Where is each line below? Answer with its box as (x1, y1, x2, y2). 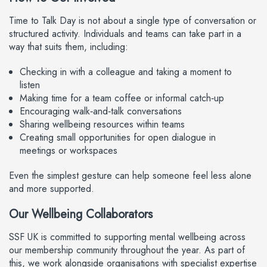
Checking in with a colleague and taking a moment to (20, 65, 232, 79)
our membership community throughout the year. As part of (9, 243, 245, 257)
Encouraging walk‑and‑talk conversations (20, 104, 182, 118)
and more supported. (9, 182, 94, 195)
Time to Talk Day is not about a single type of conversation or (9, 14, 256, 27)
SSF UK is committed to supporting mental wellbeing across (9, 230, 246, 244)
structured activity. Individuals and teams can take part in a (9, 27, 241, 41)
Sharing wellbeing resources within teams (20, 117, 185, 131)
